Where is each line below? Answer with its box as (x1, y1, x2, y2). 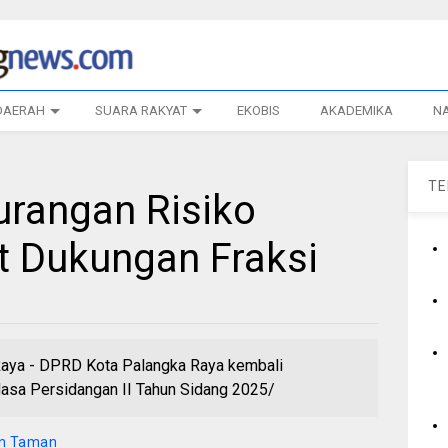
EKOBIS (236, 103, 280, 118)
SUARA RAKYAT (94, 103, 187, 118)
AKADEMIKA (319, 103, 393, 118)
